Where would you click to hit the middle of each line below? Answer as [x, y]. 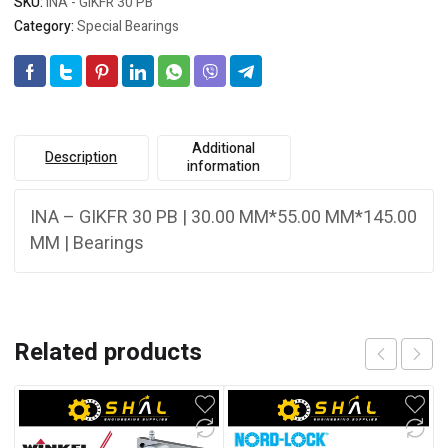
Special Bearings [128, 27]
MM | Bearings [87, 244]
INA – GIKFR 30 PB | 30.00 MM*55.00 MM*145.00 [223, 218]
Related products [108, 353]
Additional [224, 149]
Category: [45, 27]
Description [81, 158]
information [224, 167]
